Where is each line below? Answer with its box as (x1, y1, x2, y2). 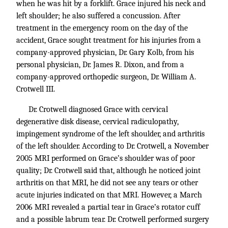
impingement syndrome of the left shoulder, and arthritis (16, 129, 205, 138)
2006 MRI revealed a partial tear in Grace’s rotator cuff (16, 203, 200, 212)
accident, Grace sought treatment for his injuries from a (16, 36, 201, 45)
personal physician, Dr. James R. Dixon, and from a (16, 60, 184, 69)
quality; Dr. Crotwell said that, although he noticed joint (16, 166, 201, 175)
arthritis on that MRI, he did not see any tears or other (16, 178, 198, 187)
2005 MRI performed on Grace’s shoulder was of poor (16, 154, 195, 163)
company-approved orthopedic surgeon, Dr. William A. (16, 72, 196, 81)
